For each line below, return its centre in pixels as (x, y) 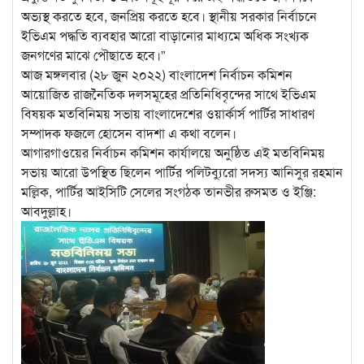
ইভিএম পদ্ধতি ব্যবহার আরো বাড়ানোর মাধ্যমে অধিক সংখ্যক (165, 36)
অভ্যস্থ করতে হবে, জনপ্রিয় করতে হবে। (113, 16)
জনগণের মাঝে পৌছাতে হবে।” (93, 55)
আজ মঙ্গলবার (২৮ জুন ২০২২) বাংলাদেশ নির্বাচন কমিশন (157, 75)
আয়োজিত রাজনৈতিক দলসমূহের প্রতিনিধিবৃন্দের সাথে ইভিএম (169, 94)
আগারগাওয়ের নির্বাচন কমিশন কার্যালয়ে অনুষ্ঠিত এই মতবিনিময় (173, 153)
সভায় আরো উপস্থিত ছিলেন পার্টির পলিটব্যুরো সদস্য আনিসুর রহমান (182, 172)
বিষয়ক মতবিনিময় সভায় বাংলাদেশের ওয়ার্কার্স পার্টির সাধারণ (168, 114)
